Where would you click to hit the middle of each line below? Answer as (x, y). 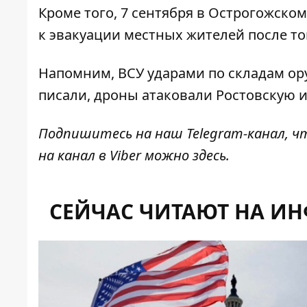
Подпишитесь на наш (112, 134)
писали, (66, 95)
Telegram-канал (236, 134)
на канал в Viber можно (115, 156)
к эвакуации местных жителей (142, 35)
